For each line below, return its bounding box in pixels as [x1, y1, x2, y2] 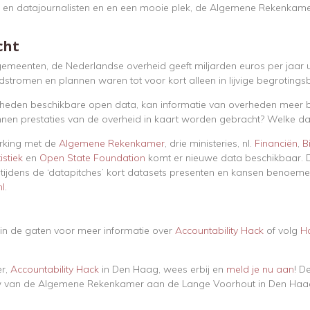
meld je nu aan [226, 263, 294, 276]
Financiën [255, 137, 298, 150]
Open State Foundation [39, 152, 145, 165]
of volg [264, 224, 300, 237]
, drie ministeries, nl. [165, 137, 255, 150]
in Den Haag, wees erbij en [99, 263, 226, 276]
